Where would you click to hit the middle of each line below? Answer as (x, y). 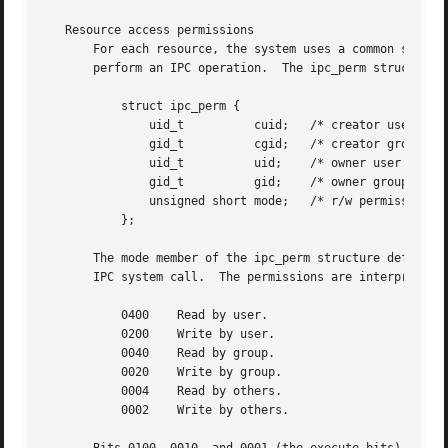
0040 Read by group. (72, 353)
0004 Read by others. (72, 391)
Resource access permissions (149, 30)
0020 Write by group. (72, 372)
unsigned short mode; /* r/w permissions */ (72, 201)
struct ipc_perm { (72, 106)
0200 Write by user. (72, 334)
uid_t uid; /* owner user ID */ (72, 163)
